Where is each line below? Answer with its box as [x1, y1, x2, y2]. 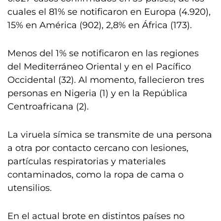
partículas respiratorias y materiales [7, 156, 166, 167]
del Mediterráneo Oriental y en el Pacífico [7, 61, 191, 72]
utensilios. [7, 183, 52, 193]
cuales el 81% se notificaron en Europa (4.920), [7, 6, 211, 17]
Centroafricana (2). [7, 101, 89, 112]
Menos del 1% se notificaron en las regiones [7, 48, 199, 59]
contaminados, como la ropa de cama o [7, 169, 184, 180]
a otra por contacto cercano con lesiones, [7, 143, 188, 153]
